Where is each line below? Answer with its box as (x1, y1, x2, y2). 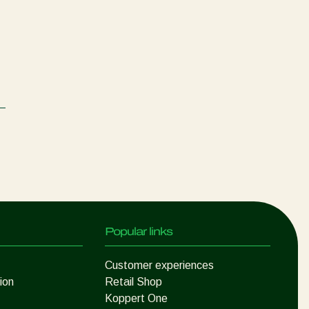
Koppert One (105, 292, 168, 305)
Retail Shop (105, 276, 162, 288)
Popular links (105, 226, 172, 238)
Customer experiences (105, 259, 214, 272)
